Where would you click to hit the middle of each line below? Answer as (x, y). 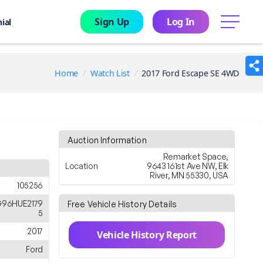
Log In (181, 22)
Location (82, 166)
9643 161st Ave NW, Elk (188, 166)
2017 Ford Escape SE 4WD (190, 73)
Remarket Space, (195, 156)
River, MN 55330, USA (189, 175)
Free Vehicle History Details (122, 204)
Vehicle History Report (147, 235)
